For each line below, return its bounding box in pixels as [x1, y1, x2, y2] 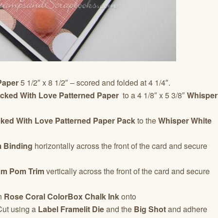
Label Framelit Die [38, 203, 104, 215]
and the [104, 203, 134, 215]
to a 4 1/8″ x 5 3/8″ [119, 89, 187, 101]
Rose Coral [2, 190, 45, 202]
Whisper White [158, 114, 212, 126]
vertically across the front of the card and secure [44, 165, 210, 177]
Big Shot [134, 203, 166, 215]
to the [135, 114, 158, 126]
